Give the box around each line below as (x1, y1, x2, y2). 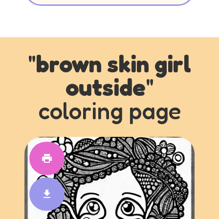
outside (65, 73, 146, 101)
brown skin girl (36, 49, 191, 78)
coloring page (38, 96, 181, 125)
